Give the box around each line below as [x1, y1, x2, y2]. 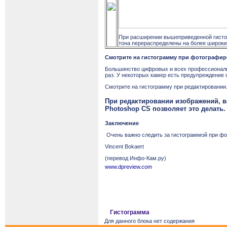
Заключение [105, 120, 139, 126]
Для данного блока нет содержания [104, 218, 195, 224]
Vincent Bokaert [105, 143, 144, 149]
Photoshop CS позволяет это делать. [105, 104, 225, 112]
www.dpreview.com [105, 164, 152, 170]
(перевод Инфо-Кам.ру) [105, 155, 166, 161]
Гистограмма [108, 209, 151, 216]
